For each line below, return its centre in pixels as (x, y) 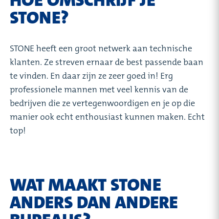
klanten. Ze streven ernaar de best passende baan (107, 62)
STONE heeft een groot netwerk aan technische (101, 48)
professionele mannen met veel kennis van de (99, 89)
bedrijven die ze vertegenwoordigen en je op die (102, 103)
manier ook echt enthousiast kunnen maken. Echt (107, 117)
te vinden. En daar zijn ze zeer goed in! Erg (91, 76)
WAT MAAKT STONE (86, 185)
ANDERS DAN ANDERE (94, 202)
